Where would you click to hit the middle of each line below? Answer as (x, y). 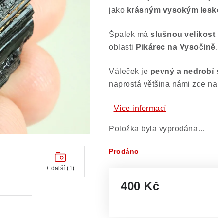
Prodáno (124, 151)
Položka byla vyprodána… (157, 129)
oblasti (122, 47)
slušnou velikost (183, 34)
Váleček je (130, 71)
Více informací (140, 108)
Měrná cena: (143, 198)
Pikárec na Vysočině (176, 47)
